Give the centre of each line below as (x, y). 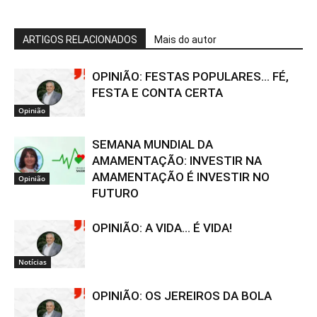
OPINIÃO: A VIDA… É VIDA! (162, 227)
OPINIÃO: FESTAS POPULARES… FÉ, (190, 76)
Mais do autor (185, 39)
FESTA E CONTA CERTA (157, 92)
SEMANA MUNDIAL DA (152, 144)
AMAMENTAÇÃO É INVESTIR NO (181, 177)
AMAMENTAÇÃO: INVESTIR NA (177, 160)
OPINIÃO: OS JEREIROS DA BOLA (182, 295)
